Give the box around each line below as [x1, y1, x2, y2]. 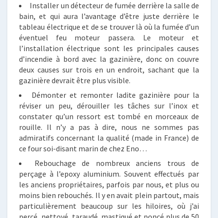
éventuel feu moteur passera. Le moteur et [19, 33, 199, 42]
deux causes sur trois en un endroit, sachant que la [19, 65, 199, 74]
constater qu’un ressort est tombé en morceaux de [19, 111, 199, 121]
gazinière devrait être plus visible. [19, 75, 130, 85]
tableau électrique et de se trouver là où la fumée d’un [19, 22, 199, 32]
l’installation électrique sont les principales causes [19, 43, 199, 53]
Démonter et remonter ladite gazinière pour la [32, 90, 199, 100]
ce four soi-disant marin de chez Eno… [19, 144, 147, 153]
